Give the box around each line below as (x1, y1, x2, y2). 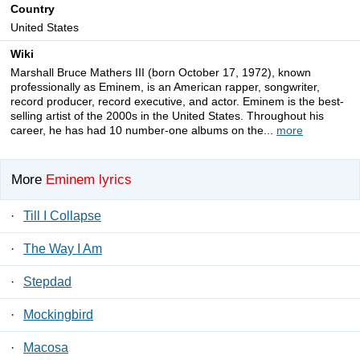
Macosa (23, 340, 68, 354)
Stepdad (23, 274, 72, 288)
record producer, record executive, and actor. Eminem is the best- (10, 95, 344, 108)
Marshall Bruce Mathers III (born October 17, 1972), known (10, 66, 311, 80)
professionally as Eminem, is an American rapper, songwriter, (10, 80, 320, 94)
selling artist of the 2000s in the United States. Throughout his (10, 109, 324, 123)
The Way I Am (23, 241, 102, 256)
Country (10, 2, 55, 16)
